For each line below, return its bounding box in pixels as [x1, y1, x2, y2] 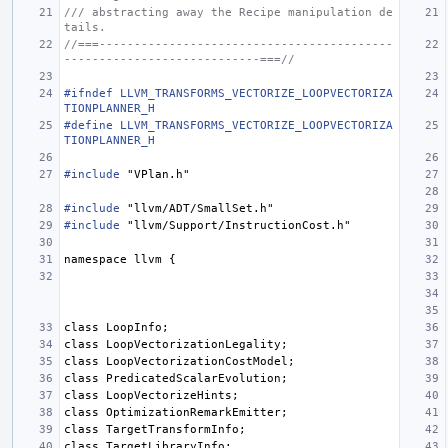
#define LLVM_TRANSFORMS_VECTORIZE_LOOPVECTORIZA [64, 118, 393, 132]
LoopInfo [106, 320, 162, 334]
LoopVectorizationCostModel [106, 354, 288, 368]
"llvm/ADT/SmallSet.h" [127, 201, 274, 215]
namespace [64, 252, 127, 266]
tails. [64, 20, 106, 34]
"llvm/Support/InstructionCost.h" [127, 218, 351, 232]
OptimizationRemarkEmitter [106, 405, 281, 419]
